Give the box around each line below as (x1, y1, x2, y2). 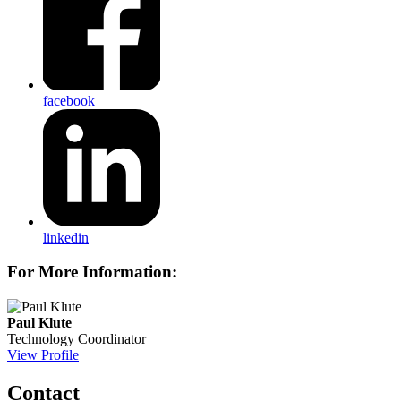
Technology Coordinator (7, 330, 146, 346)
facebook (43, 92, 95, 108)
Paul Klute (7, 314, 72, 330)
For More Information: (7, 262, 177, 282)
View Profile (7, 346, 79, 363)
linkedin (43, 229, 89, 245)
